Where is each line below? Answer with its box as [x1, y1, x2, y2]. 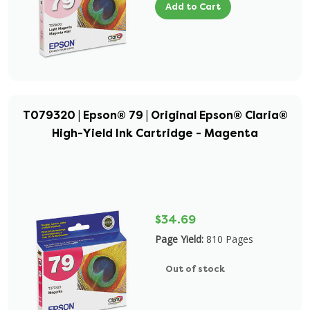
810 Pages [206, 232, 253, 246]
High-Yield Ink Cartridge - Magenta [52, 126, 258, 140]
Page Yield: [155, 232, 203, 246]
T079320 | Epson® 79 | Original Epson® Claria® [22, 108, 288, 122]
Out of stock [165, 263, 225, 275]
